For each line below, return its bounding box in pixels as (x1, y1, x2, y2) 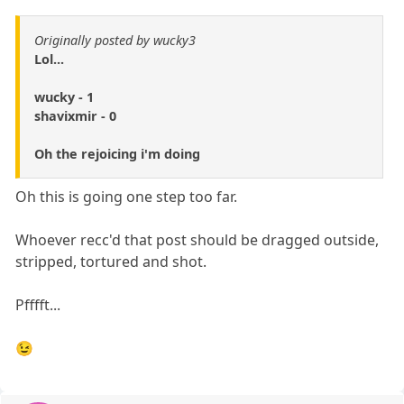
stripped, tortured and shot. (15, 252, 207, 272)
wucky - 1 (34, 88, 94, 106)
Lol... (34, 50, 64, 69)
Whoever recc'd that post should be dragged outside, (15, 230, 380, 251)
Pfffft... (15, 295, 61, 316)
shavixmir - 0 (34, 107, 116, 125)
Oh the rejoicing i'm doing (34, 145, 200, 163)
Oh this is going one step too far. (15, 187, 238, 207)
